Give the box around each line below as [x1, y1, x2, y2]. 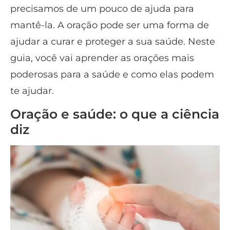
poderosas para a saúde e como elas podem [10, 68, 214, 80]
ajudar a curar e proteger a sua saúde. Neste [10, 35, 215, 47]
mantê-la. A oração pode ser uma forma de [10, 19, 209, 31]
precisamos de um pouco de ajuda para [10, 3, 194, 14]
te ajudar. [10, 85, 54, 97]
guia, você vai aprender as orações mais [10, 52, 194, 64]
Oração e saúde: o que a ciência [10, 106, 219, 122]
